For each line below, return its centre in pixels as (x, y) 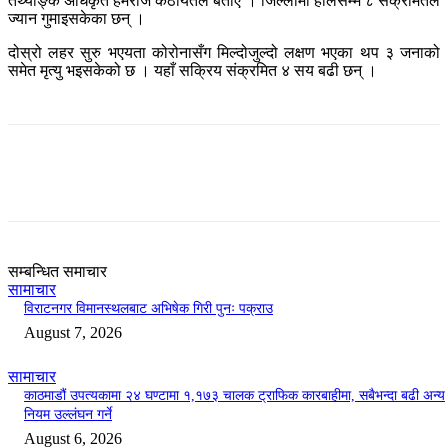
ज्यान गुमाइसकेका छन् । (76, 19)
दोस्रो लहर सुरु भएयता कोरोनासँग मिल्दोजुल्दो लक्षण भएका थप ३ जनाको (224, 53)
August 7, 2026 (73, 333)
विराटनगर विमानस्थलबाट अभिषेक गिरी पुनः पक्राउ (148, 309)
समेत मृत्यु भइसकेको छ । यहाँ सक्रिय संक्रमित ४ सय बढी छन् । (192, 71)
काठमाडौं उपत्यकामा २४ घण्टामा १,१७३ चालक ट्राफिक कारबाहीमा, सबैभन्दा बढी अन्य (234, 396)
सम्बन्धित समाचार (57, 272)
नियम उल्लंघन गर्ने (68, 415)
